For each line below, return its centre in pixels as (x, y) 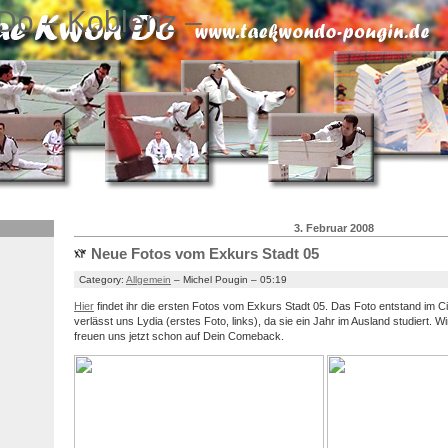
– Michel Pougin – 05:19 (229, 279)
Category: (102, 279)
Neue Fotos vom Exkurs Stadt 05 (205, 254)
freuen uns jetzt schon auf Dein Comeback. (179, 335)
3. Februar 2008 (334, 227)
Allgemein (148, 279)
